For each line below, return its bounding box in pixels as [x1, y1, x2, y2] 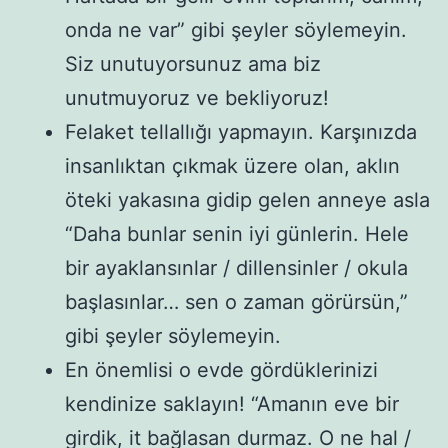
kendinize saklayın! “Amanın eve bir [65, 391, 399, 416]
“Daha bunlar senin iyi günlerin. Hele [65, 221, 409, 246]
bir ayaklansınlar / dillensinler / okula [65, 255, 408, 280]
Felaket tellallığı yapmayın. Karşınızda [65, 119, 417, 144]
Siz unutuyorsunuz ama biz [65, 51, 321, 76]
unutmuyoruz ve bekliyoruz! [65, 85, 329, 110]
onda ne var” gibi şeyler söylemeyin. [65, 17, 407, 42]
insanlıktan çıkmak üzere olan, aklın [65, 153, 400, 178]
